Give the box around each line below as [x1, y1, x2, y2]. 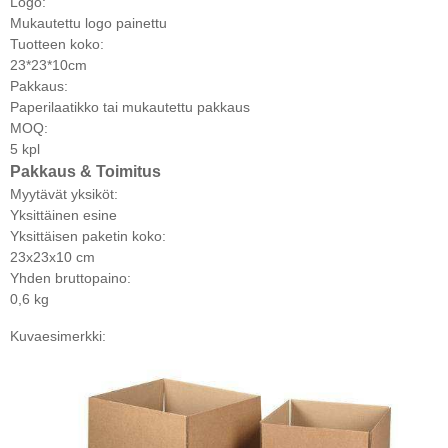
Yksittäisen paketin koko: [10, 227, 166, 244]
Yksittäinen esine [10, 206, 117, 223]
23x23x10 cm [10, 248, 95, 265]
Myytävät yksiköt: [10, 185, 118, 202]
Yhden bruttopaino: [10, 269, 131, 286]
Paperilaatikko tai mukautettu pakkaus [10, 98, 250, 115]
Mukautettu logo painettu [10, 14, 167, 31]
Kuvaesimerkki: [10, 327, 106, 344]
